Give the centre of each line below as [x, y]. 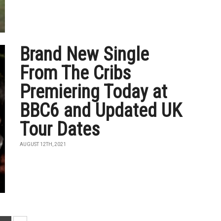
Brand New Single [85, 54]
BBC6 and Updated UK [101, 110]
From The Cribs [75, 73]
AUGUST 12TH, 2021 [43, 144]
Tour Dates [60, 129]
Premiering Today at [94, 92]
